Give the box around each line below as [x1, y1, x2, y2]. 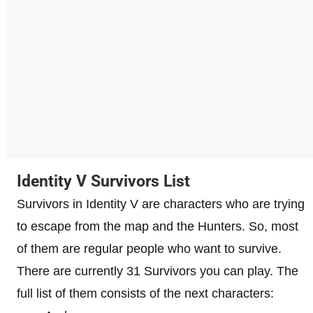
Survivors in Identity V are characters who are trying [17, 196, 305, 211]
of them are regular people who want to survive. [17, 241, 282, 256]
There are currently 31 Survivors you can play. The [17, 263, 298, 278]
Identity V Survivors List [17, 171, 190, 191]
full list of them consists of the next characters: [17, 286, 274, 300]
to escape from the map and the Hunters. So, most [17, 219, 298, 233]
